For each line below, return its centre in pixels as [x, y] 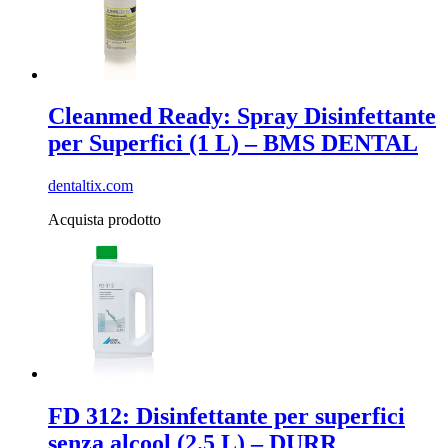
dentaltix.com [90, 186]
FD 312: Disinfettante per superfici [226, 416]
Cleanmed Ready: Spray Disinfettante [242, 116]
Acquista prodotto [104, 220]
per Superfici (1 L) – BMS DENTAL [233, 143]
